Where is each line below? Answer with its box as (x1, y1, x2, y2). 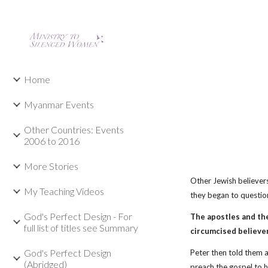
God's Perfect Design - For (24, 211, 132, 222)
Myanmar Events (24, 99, 94, 110)
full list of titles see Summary (24, 222, 138, 233)
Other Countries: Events (24, 124, 124, 135)
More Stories (24, 160, 78, 172)
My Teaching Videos (24, 185, 104, 197)
